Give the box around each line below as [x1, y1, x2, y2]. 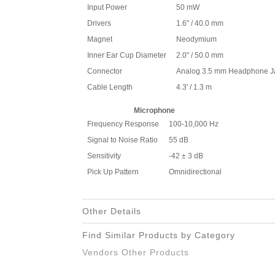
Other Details [82, 206, 141, 216]
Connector [87, 67, 122, 76]
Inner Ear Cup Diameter [87, 51, 166, 60]
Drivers [87, 19, 111, 28]
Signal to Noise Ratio [87, 136, 158, 144]
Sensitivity [87, 152, 121, 160]
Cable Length [87, 83, 133, 91]
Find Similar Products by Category [82, 230, 235, 240]
